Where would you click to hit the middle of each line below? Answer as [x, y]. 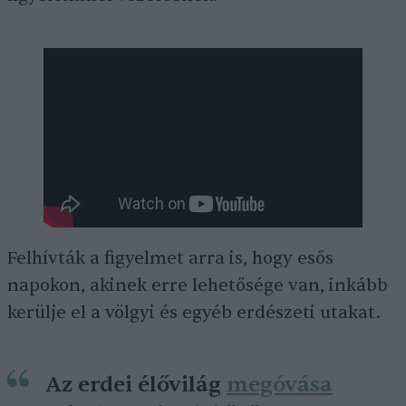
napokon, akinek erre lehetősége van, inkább [198, 285]
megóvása [280, 385]
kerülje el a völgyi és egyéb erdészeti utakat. [194, 313]
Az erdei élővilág [136, 385]
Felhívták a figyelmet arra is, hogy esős [170, 258]
